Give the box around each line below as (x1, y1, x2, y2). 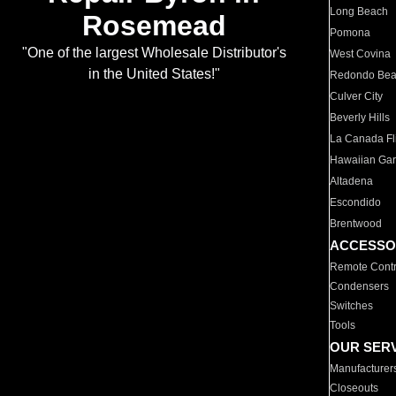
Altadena (330, 175, 374, 187)
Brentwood (330, 217, 383, 230)
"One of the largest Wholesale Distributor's (21, 45, 286, 61)
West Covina (330, 48, 392, 60)
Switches (330, 300, 374, 312)
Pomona (330, 27, 371, 39)
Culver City (330, 90, 384, 103)
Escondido (330, 196, 382, 209)
